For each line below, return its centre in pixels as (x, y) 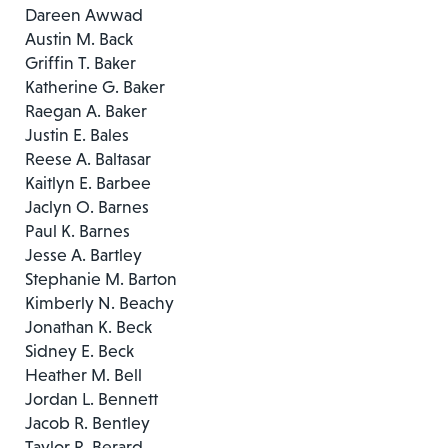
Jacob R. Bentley (87, 422)
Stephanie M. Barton (101, 278)
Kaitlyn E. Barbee (88, 182)
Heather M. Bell (83, 374)
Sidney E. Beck (79, 350)
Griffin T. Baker (80, 62)
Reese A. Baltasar (88, 158)
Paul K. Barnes (77, 230)
